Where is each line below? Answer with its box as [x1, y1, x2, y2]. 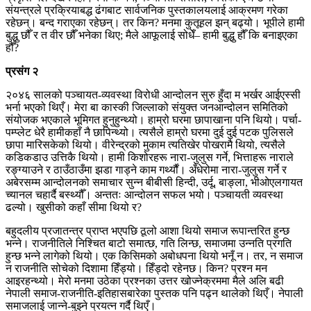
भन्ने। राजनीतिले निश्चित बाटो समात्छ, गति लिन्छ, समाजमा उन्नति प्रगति [6, 237, 292, 249]
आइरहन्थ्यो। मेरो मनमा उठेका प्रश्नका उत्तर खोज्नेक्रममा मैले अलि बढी [6, 274, 284, 287]
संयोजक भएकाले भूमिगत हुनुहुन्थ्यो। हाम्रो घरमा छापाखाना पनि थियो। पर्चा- [6, 113, 301, 126]
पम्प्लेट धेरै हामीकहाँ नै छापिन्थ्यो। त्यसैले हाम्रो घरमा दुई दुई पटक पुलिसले [6, 126, 294, 138]
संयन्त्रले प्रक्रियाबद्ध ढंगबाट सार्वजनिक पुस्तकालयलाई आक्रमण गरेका [6, 3, 288, 16]
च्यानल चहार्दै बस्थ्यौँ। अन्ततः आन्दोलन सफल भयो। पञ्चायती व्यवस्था [6, 188, 283, 201]
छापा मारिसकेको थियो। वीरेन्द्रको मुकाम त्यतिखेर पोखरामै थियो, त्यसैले [6, 138, 285, 151]
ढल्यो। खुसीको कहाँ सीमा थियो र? [6, 201, 142, 213]
